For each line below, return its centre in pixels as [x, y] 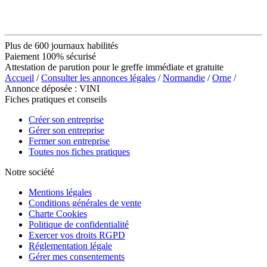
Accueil [19, 77]
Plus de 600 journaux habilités [61, 45]
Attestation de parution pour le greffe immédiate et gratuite [114, 67]
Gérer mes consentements [77, 256]
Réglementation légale [70, 246]
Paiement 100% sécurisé [50, 56]
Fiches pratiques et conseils [56, 99]
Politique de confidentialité [79, 224]
